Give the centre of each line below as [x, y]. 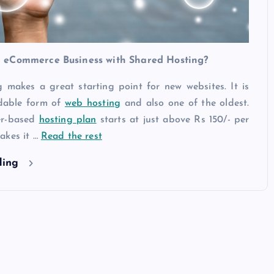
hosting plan [68, 120]
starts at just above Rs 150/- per [173, 120]
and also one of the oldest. [185, 103]
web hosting [93, 103]
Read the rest [71, 136]
